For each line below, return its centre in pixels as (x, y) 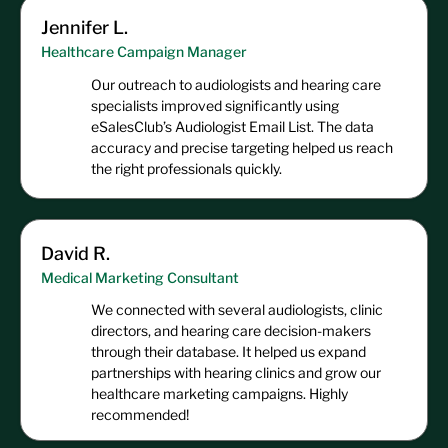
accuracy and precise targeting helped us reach (242, 147)
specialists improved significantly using (215, 105)
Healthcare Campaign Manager (144, 51)
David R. (75, 254)
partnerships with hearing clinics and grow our (236, 373)
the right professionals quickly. (186, 168)
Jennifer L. (84, 27)
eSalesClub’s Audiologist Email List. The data (232, 126)
